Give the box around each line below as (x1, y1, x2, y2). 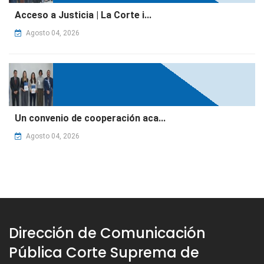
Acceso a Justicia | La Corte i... (15, 9, 151, 21)
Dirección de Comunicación (9, 223, 206, 243)
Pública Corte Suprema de (9, 243, 199, 263)
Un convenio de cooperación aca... (15, 113, 166, 124)
